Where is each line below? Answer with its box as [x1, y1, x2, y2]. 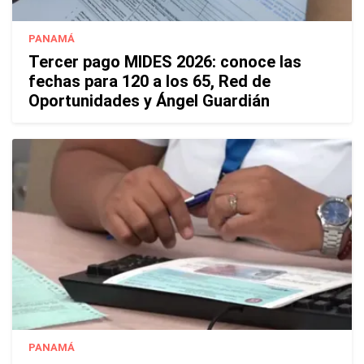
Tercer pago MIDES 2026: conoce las [28, 51, 301, 71]
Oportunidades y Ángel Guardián [28, 90, 270, 110]
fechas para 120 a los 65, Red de [28, 71, 271, 91]
